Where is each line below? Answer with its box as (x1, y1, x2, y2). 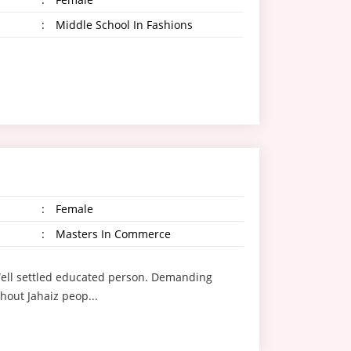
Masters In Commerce (52, 226, 171, 241)
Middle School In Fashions (52, 17, 193, 32)
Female (52, 201, 93, 216)
